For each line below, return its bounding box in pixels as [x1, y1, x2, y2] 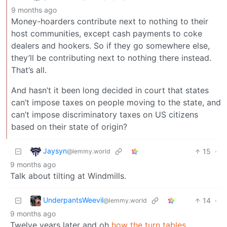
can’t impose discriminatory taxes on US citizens [11, 109, 198, 120]
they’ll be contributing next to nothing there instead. [11, 52, 211, 63]
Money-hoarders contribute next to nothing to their [11, 16, 208, 26]
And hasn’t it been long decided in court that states [11, 85, 209, 95]
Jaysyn [43, 146, 67, 155]
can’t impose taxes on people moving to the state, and [11, 97, 221, 107]
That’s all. [11, 64, 47, 75]
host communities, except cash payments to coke [11, 28, 202, 39]
